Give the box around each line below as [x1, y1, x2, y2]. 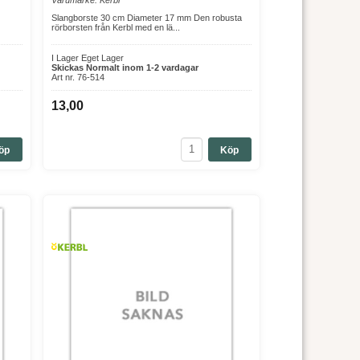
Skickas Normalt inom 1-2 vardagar [51, 62, 198, 72]
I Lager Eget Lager [51, 52, 124, 63]
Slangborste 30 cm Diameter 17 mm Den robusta [51, 12, 242, 22]
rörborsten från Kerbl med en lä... [51, 22, 180, 32]
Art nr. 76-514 [51, 72, 104, 82]
